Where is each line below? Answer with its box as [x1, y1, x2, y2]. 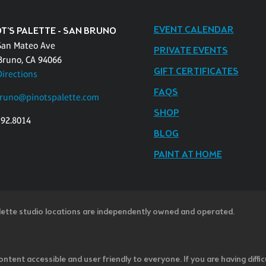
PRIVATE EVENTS [153, 45, 228, 58]
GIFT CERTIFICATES [153, 65, 239, 78]
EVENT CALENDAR [153, 24, 234, 37]
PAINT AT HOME [153, 148, 222, 161]
